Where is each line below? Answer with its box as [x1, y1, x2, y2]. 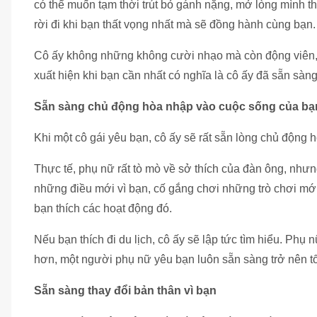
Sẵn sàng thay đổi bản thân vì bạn [34, 284, 217, 296]
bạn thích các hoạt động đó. [34, 202, 172, 214]
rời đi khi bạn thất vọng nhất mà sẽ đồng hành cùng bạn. [34, 18, 316, 30]
